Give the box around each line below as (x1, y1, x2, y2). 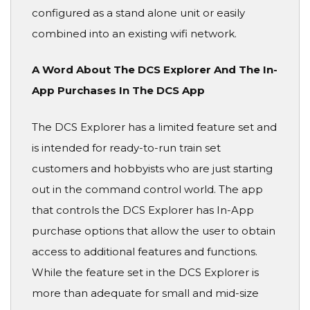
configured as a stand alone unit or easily (32, 6, 245, 19)
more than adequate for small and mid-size (32, 286, 259, 300)
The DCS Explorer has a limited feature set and (32, 120, 277, 134)
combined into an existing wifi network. (32, 26, 237, 40)
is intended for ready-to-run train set (32, 140, 221, 154)
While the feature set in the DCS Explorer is (32, 265, 259, 279)
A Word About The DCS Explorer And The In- (32, 63, 277, 77)
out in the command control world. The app (32, 182, 263, 196)
